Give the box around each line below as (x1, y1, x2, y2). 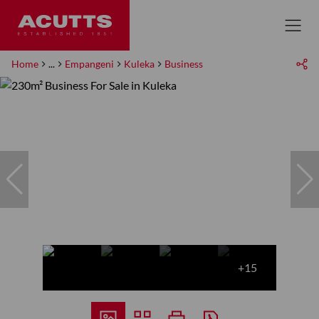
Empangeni (65, 58, 114, 70)
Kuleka (124, 58, 155, 70)
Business (164, 58, 203, 70)
